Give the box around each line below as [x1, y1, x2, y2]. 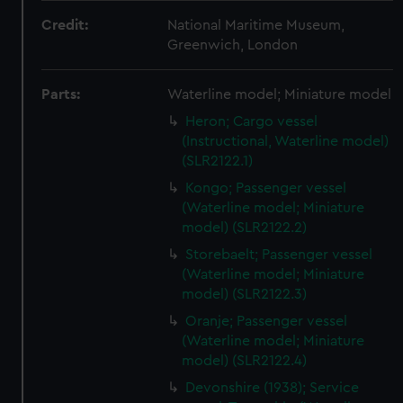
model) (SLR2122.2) [182, 220, 308, 235]
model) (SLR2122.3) [182, 287, 308, 301]
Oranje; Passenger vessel [185, 314, 348, 328]
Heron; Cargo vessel [185, 114, 318, 129]
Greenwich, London [167, 38, 299, 52]
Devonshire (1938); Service [185, 381, 360, 395]
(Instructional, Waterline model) [182, 134, 390, 148]
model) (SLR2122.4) [182, 354, 308, 368]
